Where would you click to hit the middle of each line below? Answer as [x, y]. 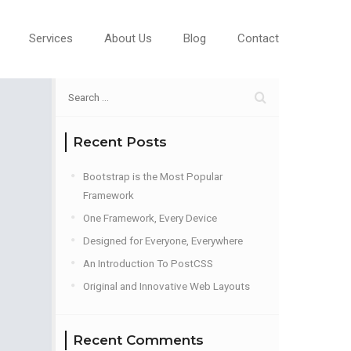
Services [51, 38]
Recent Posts [120, 142]
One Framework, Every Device [150, 218]
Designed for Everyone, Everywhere [163, 241]
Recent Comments [138, 340]
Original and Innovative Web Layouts [166, 286]
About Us [128, 38]
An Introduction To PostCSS [148, 263]
